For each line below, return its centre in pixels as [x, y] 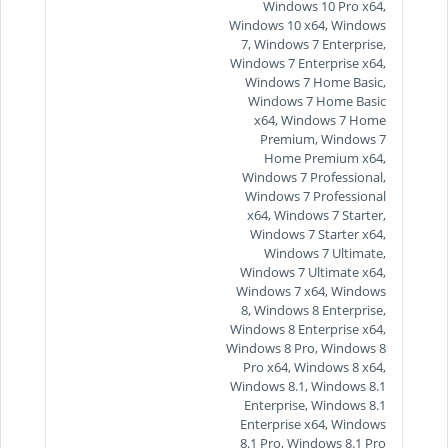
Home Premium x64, [325, 158]
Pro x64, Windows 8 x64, [314, 367]
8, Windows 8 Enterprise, [313, 310]
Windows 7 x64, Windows [311, 291]
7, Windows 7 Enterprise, [313, 44]
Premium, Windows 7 [323, 139]
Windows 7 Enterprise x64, [308, 63]
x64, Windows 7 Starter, [316, 215]
